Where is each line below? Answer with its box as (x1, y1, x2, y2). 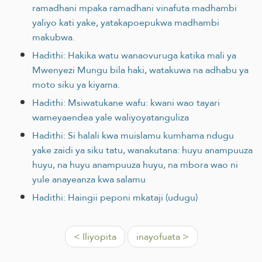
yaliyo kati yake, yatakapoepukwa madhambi (32, 13, 219, 31)
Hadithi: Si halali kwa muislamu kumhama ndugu (32, 126, 234, 144)
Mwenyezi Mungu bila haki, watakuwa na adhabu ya (32, 61, 249, 78)
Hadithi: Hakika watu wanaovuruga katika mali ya (32, 46, 236, 64)
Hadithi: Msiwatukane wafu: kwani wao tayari (32, 94, 220, 111)
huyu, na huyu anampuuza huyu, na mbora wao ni (32, 156, 238, 173)
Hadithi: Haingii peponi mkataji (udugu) (32, 188, 198, 206)
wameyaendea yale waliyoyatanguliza (32, 108, 189, 126)
